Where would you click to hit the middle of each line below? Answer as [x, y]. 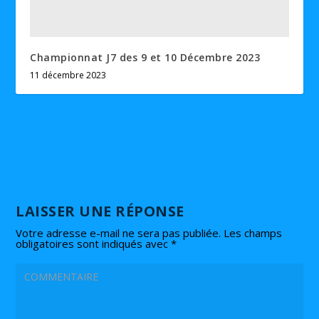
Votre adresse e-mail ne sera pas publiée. [119, 233]
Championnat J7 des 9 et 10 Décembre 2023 [145, 58]
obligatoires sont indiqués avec [94, 244]
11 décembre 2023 [68, 75]
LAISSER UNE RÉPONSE [100, 211]
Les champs [253, 233]
